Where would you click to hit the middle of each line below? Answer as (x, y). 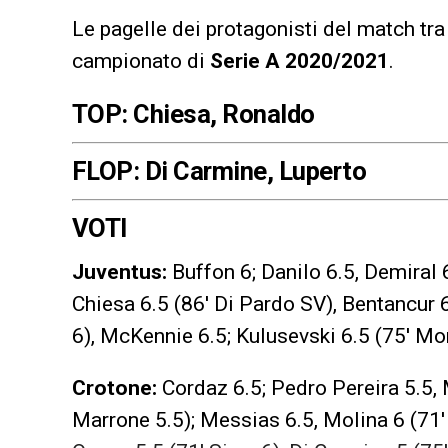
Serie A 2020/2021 (299, 60)
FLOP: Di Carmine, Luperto (219, 170)
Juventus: (119, 271)
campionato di (141, 60)
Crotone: (114, 387)
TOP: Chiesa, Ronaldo (193, 113)
